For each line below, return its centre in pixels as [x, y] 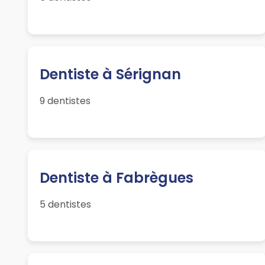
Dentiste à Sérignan [111, 75]
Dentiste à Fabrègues [117, 178]
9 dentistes [65, 101]
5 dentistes [66, 205]
